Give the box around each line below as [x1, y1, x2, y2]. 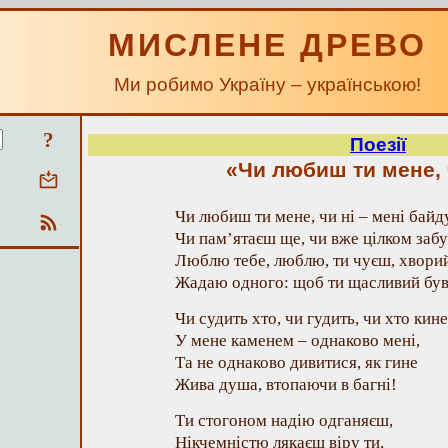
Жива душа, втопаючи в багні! [175, 375, 397, 394]
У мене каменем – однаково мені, [175, 331, 420, 350]
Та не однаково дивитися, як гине [175, 353, 418, 372]
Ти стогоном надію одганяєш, [175, 411, 393, 430]
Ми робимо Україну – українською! [114, 74, 421, 95]
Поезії [350, 134, 406, 155]
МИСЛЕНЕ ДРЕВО [108, 27, 427, 63]
